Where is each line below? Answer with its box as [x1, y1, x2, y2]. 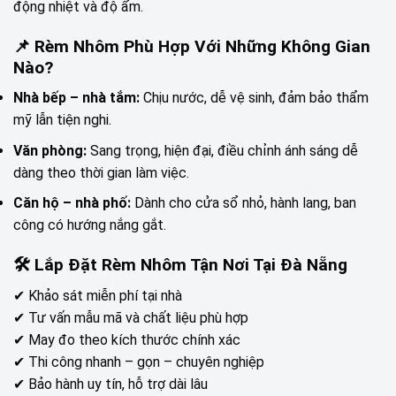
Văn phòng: [13, 141, 87, 159]
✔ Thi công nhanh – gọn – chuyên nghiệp [13, 353, 264, 370]
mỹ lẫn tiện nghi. [13, 111, 111, 129]
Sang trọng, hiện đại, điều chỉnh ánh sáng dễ [87, 141, 358, 159]
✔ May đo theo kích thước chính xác [13, 331, 240, 348]
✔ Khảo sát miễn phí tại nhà [13, 286, 182, 304]
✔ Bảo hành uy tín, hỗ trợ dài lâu [13, 375, 208, 392]
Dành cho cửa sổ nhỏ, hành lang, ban [131, 194, 356, 212]
